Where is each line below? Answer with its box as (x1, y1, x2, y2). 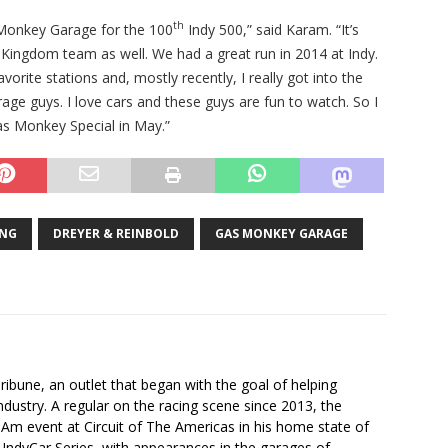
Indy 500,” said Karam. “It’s (184, 19, 359, 39)
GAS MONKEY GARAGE (215, 224, 348, 242)
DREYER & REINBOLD (53, 224, 179, 242)
